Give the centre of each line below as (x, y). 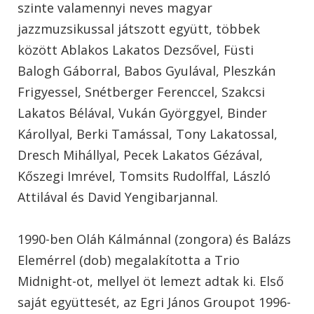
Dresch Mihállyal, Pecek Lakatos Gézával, (140, 155)
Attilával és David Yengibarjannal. (118, 197)
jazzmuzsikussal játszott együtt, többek (139, 28)
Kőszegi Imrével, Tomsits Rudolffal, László (144, 176)
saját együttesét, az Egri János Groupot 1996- (154, 302)
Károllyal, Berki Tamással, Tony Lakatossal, (148, 134)
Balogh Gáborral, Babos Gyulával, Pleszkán (146, 70)
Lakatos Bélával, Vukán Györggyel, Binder (142, 112)
